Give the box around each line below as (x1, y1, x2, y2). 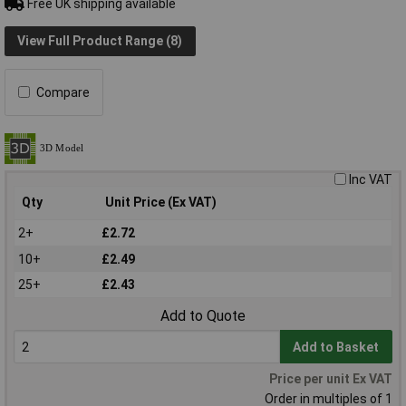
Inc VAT (349, 171, 392, 187)
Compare (36, 84, 90, 100)
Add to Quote (160, 306, 246, 324)
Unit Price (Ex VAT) (105, 194, 217, 209)
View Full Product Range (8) (17, 34, 183, 49)
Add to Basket (293, 339, 380, 354)
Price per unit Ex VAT (269, 371, 392, 386)
